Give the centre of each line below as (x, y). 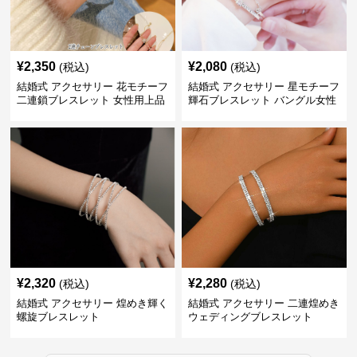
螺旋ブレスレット (59, 317)
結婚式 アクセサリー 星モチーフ (263, 86)
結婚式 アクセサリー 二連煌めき (263, 303)
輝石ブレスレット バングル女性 (262, 100)
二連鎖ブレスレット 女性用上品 (91, 100)
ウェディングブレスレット (250, 317)
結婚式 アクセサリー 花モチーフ (93, 86)
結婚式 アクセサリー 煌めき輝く (93, 303)
